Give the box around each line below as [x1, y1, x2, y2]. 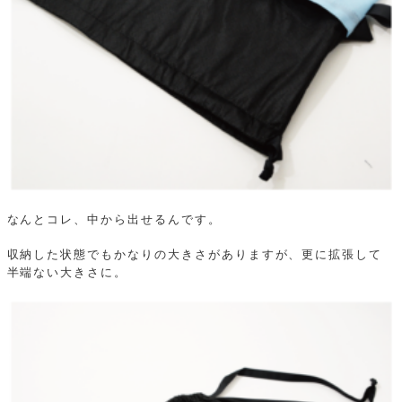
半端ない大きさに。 [6, 266, 128, 279]
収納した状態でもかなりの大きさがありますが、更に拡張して [6, 248, 383, 261]
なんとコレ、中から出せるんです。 [6, 213, 222, 226]
